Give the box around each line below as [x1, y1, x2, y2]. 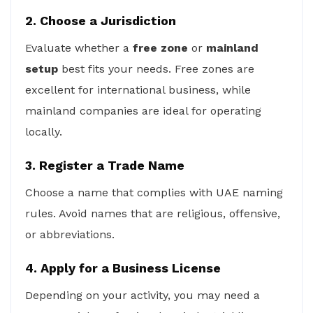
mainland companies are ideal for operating [25, 104, 261, 117]
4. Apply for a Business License [25, 261, 221, 275]
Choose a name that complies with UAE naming [25, 186, 283, 199]
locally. [25, 125, 62, 138]
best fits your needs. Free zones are [58, 62, 254, 75]
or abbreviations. [25, 228, 115, 241]
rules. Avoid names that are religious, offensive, [25, 207, 280, 220]
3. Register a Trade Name [25, 158, 184, 173]
